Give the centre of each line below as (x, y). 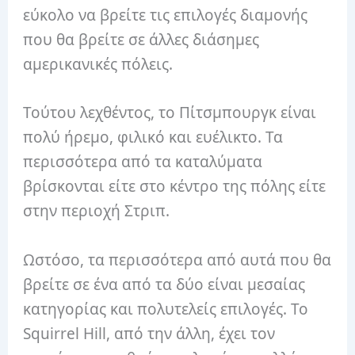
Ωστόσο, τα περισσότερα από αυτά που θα (177, 260)
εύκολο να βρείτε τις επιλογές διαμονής (166, 15)
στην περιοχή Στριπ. (97, 211)
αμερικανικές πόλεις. (98, 64)
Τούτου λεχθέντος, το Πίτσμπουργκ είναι (170, 113)
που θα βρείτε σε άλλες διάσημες (141, 39)
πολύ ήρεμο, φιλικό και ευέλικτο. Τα (153, 137)
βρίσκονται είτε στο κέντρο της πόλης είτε (175, 187)
